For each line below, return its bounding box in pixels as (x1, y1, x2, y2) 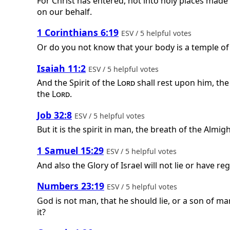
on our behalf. (37, 6, 92, 17)
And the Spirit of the (37, 77, 117, 89)
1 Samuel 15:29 (37, 144, 104, 157)
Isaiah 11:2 (37, 62, 86, 74)
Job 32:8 (37, 108, 72, 121)
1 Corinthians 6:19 (37, 26, 119, 39)
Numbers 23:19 (37, 180, 104, 193)
